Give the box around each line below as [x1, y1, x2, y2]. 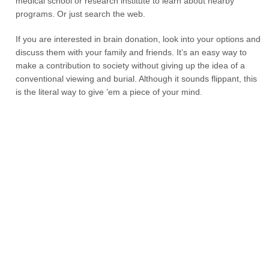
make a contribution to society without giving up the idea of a [16, 61, 246, 70]
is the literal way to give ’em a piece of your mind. [16, 87, 203, 97]
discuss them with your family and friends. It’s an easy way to [16, 47, 247, 57]
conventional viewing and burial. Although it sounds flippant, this [16, 74, 258, 83]
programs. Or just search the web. [16, 9, 146, 19]
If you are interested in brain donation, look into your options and [16, 34, 261, 44]
